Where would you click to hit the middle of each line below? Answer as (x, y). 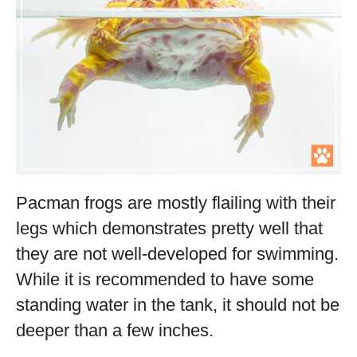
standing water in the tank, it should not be (178, 305)
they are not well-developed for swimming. (177, 254)
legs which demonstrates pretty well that (169, 228)
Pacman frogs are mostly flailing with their (176, 203)
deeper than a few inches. (115, 330)
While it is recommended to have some (165, 279)
